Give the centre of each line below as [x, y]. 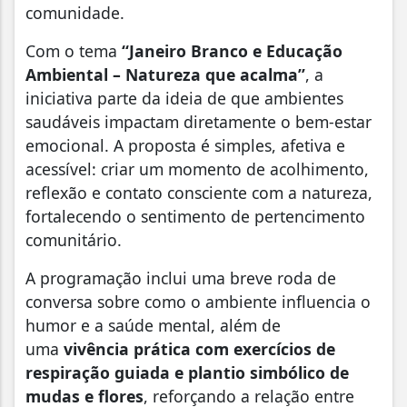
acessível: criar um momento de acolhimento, [197, 169]
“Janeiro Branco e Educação [232, 51]
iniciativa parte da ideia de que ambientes [184, 99]
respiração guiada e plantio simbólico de [187, 373]
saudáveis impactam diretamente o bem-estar [199, 122]
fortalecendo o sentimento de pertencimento [195, 217]
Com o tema [74, 51]
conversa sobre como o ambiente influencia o [198, 302]
